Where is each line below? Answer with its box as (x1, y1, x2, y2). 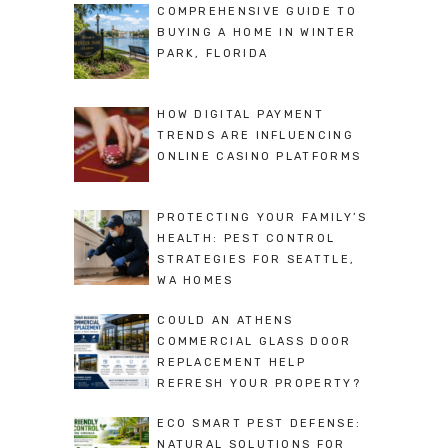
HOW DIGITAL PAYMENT (157, 108, 324, 122)
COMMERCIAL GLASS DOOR (157, 335, 352, 349)
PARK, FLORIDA (157, 47, 269, 61)
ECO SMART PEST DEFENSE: (157, 417, 362, 431)
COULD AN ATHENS (157, 314, 294, 328)
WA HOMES (157, 274, 234, 288)
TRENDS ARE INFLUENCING (157, 129, 354, 143)
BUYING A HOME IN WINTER (157, 26, 357, 40)
